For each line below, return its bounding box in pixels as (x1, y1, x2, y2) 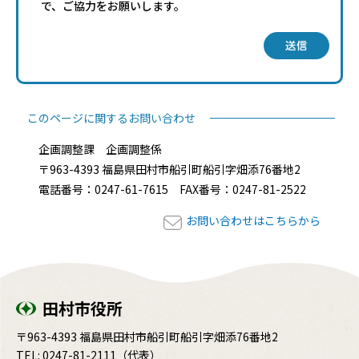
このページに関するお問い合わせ (27, 110, 196, 127)
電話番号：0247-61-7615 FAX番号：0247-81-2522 (38, 181, 306, 198)
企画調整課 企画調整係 (38, 141, 162, 158)
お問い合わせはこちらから (186, 212, 321, 229)
